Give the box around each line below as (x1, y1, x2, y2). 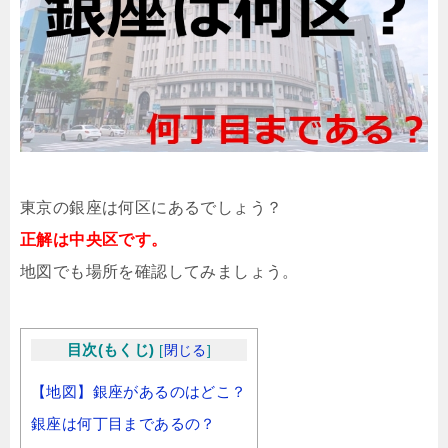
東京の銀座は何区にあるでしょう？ (20, 198, 283, 216)
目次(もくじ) (66, 340, 155, 358)
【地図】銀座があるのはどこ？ (31, 383, 247, 401)
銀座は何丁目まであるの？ (31, 415, 216, 433)
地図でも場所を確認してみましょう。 (20, 262, 299, 280)
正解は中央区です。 (20, 230, 168, 248)
